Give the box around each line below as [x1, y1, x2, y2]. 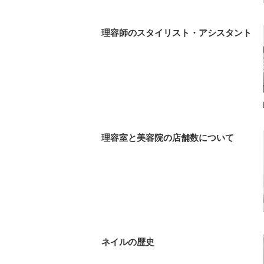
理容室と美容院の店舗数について [101, 132, 234, 143]
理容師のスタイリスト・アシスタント [101, 28, 252, 38]
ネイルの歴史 [101, 237, 154, 247]
